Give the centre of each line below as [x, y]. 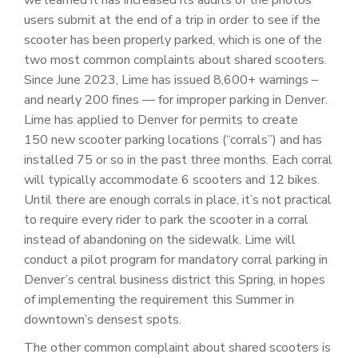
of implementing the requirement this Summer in [159, 299]
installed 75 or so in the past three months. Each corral [178, 159]
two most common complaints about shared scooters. [175, 60]
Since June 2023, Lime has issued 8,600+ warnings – [171, 80]
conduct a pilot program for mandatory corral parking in [176, 259]
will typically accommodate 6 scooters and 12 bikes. [172, 179]
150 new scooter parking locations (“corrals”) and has [173, 139]
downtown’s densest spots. [104, 319]
